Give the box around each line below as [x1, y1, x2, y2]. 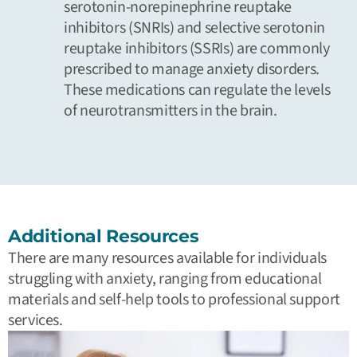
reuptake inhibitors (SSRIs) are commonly [64, 37, 330, 60]
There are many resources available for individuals [8, 246, 328, 269]
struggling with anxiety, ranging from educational [8, 267, 322, 290]
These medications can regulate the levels [64, 78, 331, 101]
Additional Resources [8, 225, 199, 247]
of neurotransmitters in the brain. [64, 99, 277, 122]
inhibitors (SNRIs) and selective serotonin [64, 16, 325, 39]
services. [8, 308, 63, 331]
